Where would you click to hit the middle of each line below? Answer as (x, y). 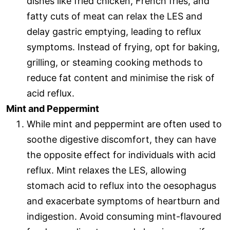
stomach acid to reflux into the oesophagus (121, 186)
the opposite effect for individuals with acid (121, 155)
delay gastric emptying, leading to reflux (114, 32)
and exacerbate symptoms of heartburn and (123, 201)
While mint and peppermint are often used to (124, 124)
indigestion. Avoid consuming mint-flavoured (124, 217)
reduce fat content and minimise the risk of (121, 78)
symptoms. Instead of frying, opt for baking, (123, 47)
